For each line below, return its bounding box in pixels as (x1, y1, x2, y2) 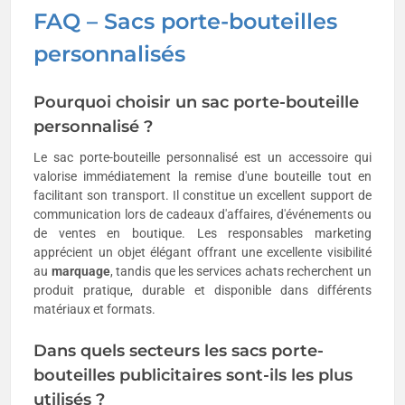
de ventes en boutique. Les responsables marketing (33, 226, 372, 241)
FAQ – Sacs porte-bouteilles (33, 8, 338, 35)
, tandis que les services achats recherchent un (109, 264, 372, 279)
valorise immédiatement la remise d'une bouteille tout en (33, 169, 372, 184)
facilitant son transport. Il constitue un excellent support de (33, 188, 372, 203)
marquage (51, 264, 110, 279)
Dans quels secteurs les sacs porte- (33, 341, 325, 362)
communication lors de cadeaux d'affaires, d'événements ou (33, 207, 372, 222)
